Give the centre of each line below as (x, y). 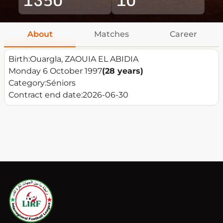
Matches (111, 34)
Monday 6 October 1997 (55, 71)
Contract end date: (46, 95)
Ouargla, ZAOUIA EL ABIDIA (84, 59)
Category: (27, 83)
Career (183, 34)
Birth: (19, 59)
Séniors (61, 83)
